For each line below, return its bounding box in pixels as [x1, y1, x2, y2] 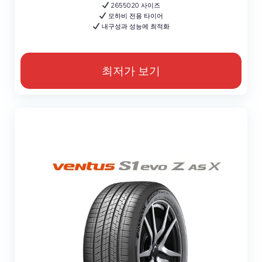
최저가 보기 [102, 63, 160, 78]
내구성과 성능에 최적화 [99, 22, 170, 30]
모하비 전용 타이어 [106, 11, 163, 20]
